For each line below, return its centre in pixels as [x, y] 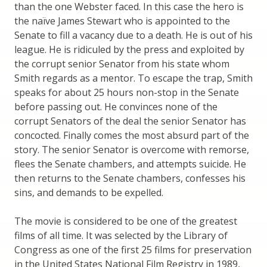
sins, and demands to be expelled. [89, 193]
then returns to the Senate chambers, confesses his [130, 178]
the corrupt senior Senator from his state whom [122, 64]
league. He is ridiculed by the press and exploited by [129, 50]
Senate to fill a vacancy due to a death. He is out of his [133, 35]
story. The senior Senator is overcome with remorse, [132, 150]
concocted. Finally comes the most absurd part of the [132, 136]
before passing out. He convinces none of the [116, 107]
